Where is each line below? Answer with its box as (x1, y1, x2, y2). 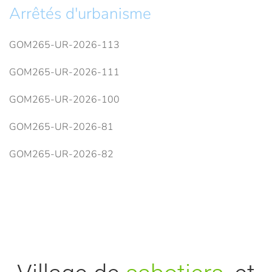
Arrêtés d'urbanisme (9, 3, 151, 25)
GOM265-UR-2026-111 (9, 66, 120, 80)
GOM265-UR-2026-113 (9, 38, 120, 52)
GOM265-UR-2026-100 (9, 93, 120, 107)
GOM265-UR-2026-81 (9, 120, 114, 134)
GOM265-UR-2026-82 (9, 148, 114, 161)
